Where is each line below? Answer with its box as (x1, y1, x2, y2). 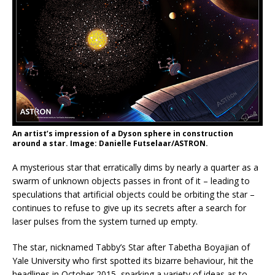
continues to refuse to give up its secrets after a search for (12, 202, 246, 214)
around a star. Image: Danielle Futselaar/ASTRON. (12, 138, 208, 149)
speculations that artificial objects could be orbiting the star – (12, 188, 255, 201)
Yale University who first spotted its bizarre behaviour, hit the (12, 255, 254, 267)
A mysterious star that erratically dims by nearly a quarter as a (12, 161, 258, 174)
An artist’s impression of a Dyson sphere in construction (12, 128, 233, 139)
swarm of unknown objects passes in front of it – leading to (12, 175, 250, 187)
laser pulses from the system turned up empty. (12, 215, 198, 228)
